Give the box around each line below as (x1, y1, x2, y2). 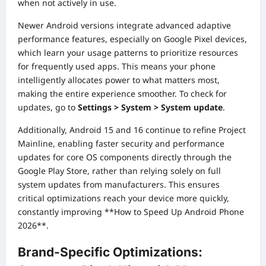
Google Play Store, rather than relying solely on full (18, 165, 221, 177)
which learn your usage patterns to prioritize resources (18, 47, 238, 59)
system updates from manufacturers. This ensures (18, 179, 220, 191)
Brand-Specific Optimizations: (18, 244, 202, 259)
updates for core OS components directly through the (18, 151, 232, 163)
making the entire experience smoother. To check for (18, 88, 227, 100)
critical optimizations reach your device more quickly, (18, 192, 229, 204)
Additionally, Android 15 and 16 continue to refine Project (18, 124, 246, 136)
